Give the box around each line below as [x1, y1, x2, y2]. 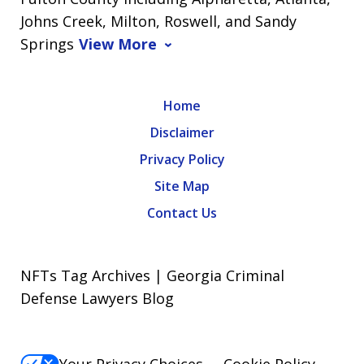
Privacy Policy [139, 150, 225, 169]
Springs [20, 34, 74, 54]
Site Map [154, 177, 210, 196]
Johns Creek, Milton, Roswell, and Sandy [20, 11, 297, 32]
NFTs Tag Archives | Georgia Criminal [20, 266, 284, 286]
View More [79, 34, 157, 54]
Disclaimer [149, 123, 214, 142]
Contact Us [147, 204, 217, 223]
